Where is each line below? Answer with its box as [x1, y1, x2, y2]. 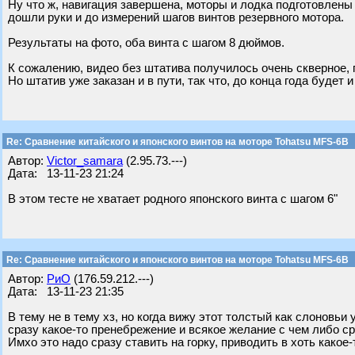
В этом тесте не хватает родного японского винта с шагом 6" [8, 193, 338, 205]
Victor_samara [47, 155, 123, 167]
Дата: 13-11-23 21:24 [8, 167, 124, 180]
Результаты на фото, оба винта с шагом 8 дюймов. [8, 36, 284, 49]
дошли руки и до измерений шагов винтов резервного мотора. [8, 11, 344, 24]
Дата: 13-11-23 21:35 [8, 285, 124, 298]
